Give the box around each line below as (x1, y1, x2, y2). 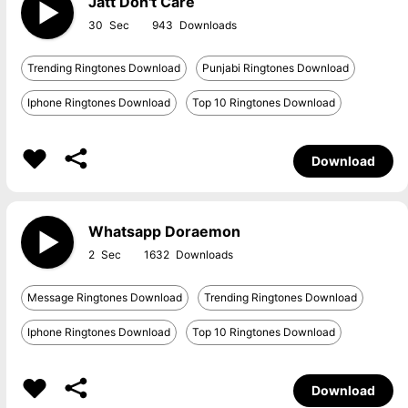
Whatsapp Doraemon (87, 222, 240, 240)
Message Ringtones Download (26, 291, 182, 304)
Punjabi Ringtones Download (201, 61, 349, 75)
